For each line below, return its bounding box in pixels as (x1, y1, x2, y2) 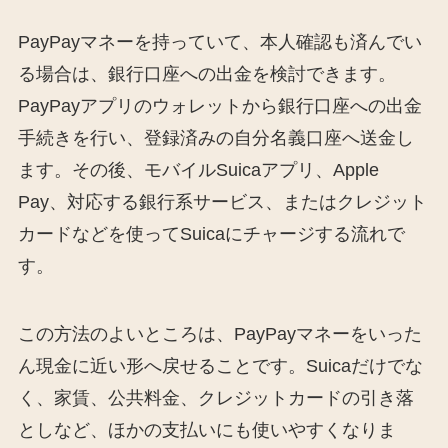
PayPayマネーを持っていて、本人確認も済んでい (17, 31, 422, 52)
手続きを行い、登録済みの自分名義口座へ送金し (17, 127, 414, 148)
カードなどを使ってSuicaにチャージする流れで (17, 223, 405, 244)
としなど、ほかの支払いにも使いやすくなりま (17, 419, 396, 440)
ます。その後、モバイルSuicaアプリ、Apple (17, 159, 379, 180)
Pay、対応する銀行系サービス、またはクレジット (17, 191, 427, 212)
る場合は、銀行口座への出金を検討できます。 (17, 63, 396, 84)
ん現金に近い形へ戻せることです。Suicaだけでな (17, 355, 423, 376)
